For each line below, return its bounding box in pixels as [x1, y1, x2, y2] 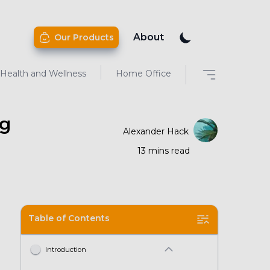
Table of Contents [28, 213, 110, 224]
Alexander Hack [122, 126, 189, 137]
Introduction [45, 245, 86, 254]
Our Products [54, 32, 114, 43]
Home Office [116, 68, 171, 79]
